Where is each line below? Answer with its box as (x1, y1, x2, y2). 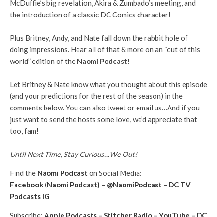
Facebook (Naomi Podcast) (10, 180, 100, 189)
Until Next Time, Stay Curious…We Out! (10, 150, 137, 158)
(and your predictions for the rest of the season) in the (10, 92, 183, 100)
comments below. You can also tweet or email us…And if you (10, 103, 200, 112)
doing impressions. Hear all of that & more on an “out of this (10, 45, 200, 54)
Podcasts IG (10, 192, 50, 201)
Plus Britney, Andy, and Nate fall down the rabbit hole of (10, 33, 188, 42)
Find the (10, 169, 37, 177)
